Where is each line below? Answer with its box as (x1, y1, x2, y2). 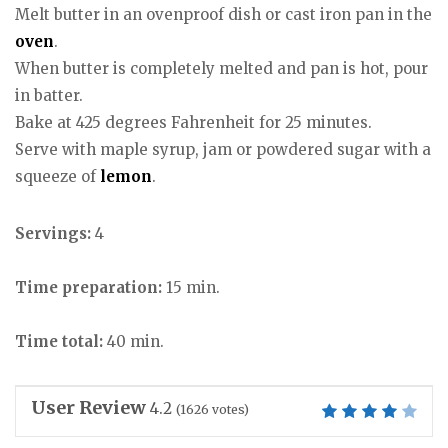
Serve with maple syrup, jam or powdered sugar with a (15, 140, 431, 160)
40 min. (103, 332, 164, 352)
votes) (209, 401, 249, 417)
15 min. (162, 278, 220, 298)
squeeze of (15, 167, 100, 187)
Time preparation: (15, 278, 162, 298)
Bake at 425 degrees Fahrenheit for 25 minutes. (15, 113, 372, 133)
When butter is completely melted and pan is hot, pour (15, 59, 428, 79)
